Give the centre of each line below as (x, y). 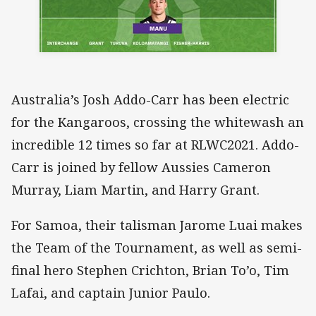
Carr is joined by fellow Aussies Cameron (141, 167)
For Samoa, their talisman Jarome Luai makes (157, 225)
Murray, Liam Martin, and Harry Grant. (135, 189)
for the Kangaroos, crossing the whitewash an (158, 122)
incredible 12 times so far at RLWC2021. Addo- (155, 144)
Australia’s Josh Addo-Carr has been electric (150, 99)
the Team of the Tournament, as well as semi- (157, 247)
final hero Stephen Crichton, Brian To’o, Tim (150, 270)
